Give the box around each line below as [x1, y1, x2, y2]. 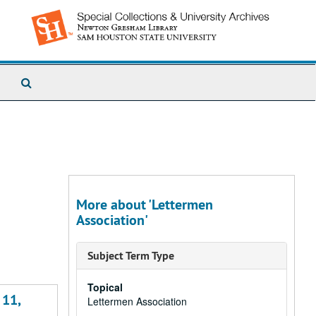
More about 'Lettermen [76, 195, 213, 214]
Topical [87, 280, 123, 294]
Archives [31, 102, 75, 118]
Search [31, 73, 67, 90]
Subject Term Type [87, 248, 174, 263]
